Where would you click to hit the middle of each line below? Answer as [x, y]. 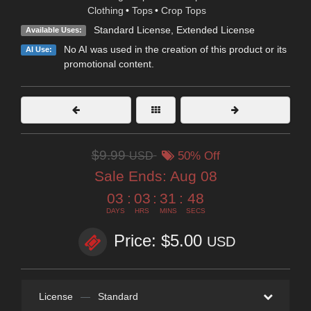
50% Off [197, 156]
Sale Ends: [132, 176]
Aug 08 [193, 176]
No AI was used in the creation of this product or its [175, 50]
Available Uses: [53, 30]
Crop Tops [183, 11]
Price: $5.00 [160, 241]
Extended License [215, 30]
